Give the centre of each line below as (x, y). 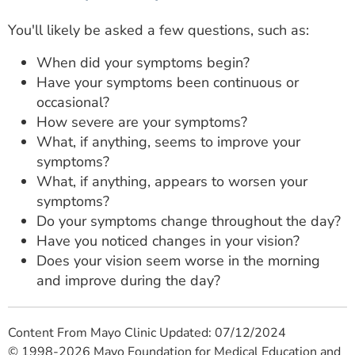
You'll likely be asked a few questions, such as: (158, 30)
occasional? (73, 102)
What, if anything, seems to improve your (168, 141)
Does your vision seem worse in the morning (178, 260)
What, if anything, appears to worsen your (172, 181)
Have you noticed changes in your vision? (168, 240)
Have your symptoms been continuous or (168, 82)
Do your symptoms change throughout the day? (189, 221)
